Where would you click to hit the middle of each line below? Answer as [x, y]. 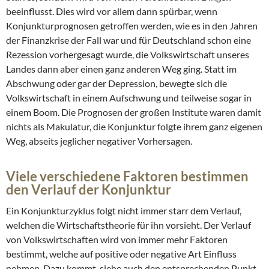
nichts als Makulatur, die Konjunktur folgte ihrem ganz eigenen [134, 127]
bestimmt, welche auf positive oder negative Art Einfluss [121, 254]
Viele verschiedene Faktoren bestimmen [127, 177]
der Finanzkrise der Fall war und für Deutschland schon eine [128, 40]
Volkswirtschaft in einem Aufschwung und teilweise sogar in [129, 98]
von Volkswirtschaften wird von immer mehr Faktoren [117, 240]
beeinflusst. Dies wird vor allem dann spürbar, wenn [112, 11]
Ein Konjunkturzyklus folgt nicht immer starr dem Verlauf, [124, 211]
